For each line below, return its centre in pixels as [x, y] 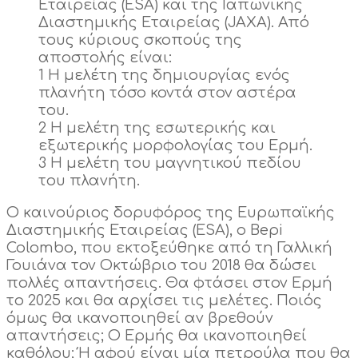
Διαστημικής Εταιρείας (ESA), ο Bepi [145, 231]
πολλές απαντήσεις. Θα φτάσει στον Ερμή [169, 283]
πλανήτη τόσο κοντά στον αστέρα [167, 93]
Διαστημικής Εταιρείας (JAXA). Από [174, 23]
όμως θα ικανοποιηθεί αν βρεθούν [140, 318]
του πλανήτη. [89, 181]
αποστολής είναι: [105, 58]
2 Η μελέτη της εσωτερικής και [157, 128]
